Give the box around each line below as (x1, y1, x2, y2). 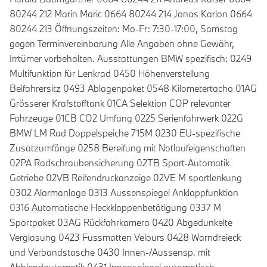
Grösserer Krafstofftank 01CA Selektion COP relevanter (10, 97, 231, 110)
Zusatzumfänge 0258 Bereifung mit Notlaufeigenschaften (10, 142, 246, 154)
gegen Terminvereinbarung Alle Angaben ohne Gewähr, (10, 38, 234, 50)
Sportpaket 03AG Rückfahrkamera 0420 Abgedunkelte (10, 216, 232, 229)
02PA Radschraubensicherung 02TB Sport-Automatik (10, 157, 229, 169)
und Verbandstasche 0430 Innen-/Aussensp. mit (10, 246, 210, 259)
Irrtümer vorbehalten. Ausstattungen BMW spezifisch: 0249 (10, 52, 252, 65)
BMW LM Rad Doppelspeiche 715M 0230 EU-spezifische (10, 127, 240, 139)
